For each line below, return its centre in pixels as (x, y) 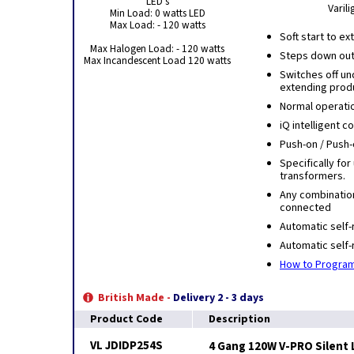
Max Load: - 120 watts (157, 25)
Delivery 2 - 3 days (218, 298)
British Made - (134, 298)
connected (305, 208)
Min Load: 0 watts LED (157, 13)
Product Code (126, 319)
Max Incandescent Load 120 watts (157, 60)
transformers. (313, 176)
